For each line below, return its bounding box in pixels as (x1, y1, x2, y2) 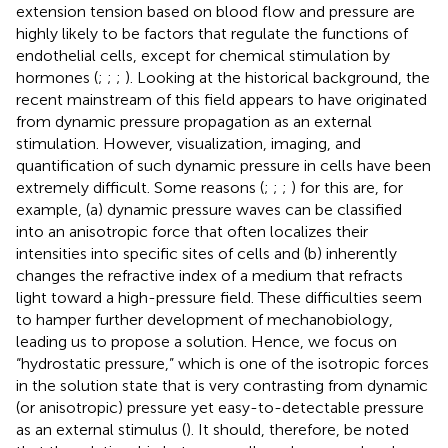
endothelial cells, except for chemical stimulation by (16, 45, 390, 65)
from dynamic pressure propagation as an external (16, 111, 372, 131)
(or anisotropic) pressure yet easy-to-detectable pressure (16, 397, 424, 417)
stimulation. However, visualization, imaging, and (16, 133, 361, 153)
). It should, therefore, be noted (186, 419, 409, 439)
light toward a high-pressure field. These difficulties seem (16, 287, 422, 307)
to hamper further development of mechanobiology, (16, 309, 393, 329)
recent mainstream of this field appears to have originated (16, 89, 427, 109)
